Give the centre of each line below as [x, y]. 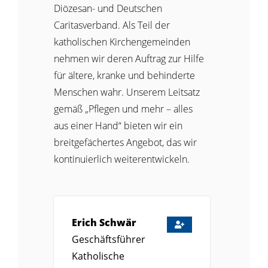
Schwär [118, 222]
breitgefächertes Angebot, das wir [125, 142]
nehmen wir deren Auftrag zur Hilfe [129, 58]
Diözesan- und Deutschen [108, 8]
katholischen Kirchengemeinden [122, 42]
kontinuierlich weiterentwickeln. [122, 159]
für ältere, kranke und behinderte [124, 75]
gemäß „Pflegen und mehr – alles [123, 109]
